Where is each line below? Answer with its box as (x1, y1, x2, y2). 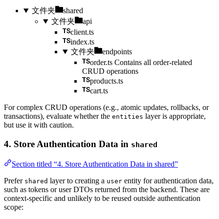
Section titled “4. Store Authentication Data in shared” (12, 159, 178, 168)
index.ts (70, 38, 94, 46)
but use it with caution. (4, 121, 74, 130)
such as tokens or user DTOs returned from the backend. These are (4, 185, 210, 194)
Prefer (4, 176, 24, 185)
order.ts (90, 58, 112, 67)
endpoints (102, 47, 132, 56)
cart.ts (90, 87, 108, 95)
